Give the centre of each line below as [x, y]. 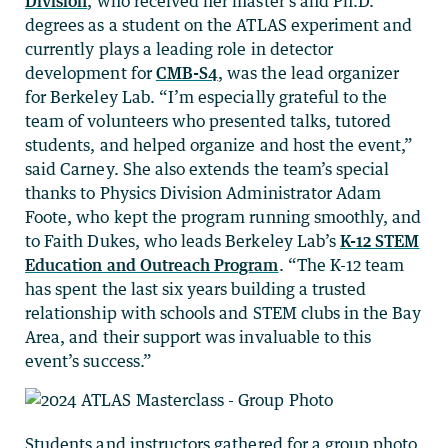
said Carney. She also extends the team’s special [207, 169]
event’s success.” [88, 361]
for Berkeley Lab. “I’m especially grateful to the [206, 97]
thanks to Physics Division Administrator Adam [203, 193]
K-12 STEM [380, 241]
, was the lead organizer [309, 73]
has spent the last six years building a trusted [196, 289]
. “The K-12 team [341, 265]
